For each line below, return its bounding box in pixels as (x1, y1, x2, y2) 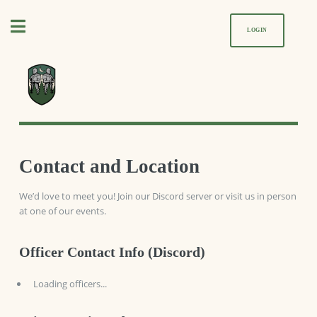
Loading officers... (33, 277, 107, 291)
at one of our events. (18, 204, 106, 218)
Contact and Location (18, 155, 200, 177)
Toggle (51, 21, 78, 33)
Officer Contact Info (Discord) (18, 244, 205, 260)
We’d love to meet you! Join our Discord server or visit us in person (18, 190, 296, 203)
